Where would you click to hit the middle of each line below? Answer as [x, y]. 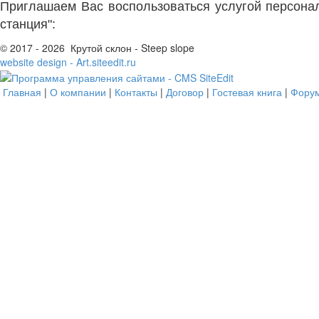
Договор [185, 92]
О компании [78, 92]
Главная [22, 92]
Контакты [136, 92]
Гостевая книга [247, 92]
